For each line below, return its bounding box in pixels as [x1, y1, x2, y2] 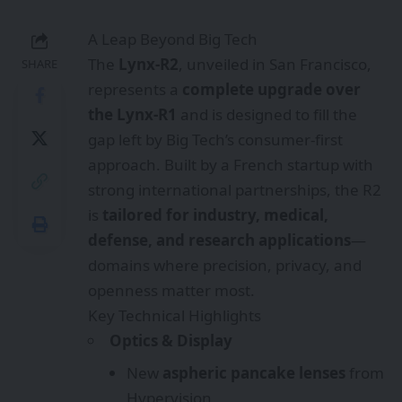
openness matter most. [88, 279, 255, 301]
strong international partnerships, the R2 [88, 179, 381, 200]
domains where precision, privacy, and [88, 254, 362, 275]
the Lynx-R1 [88, 103, 177, 125]
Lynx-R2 [118, 53, 179, 74]
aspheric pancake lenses [162, 363, 345, 384]
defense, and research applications [88, 229, 351, 250]
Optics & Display [109, 329, 232, 351]
